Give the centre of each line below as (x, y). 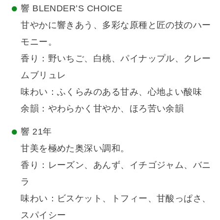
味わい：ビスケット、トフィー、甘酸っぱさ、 (116, 198)
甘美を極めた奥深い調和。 (75, 148)
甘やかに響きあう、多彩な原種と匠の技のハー (116, 25)
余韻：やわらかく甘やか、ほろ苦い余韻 (102, 109)
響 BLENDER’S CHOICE (72, 9)
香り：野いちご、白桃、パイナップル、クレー (116, 59)
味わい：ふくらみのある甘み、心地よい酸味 (111, 92)
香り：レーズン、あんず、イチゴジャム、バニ (116, 165)
